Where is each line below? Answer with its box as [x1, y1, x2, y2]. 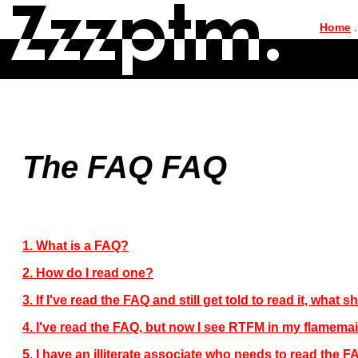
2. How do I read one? [22, 265, 153, 280]
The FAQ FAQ [22, 149, 227, 185]
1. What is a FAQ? [22, 238, 129, 253]
